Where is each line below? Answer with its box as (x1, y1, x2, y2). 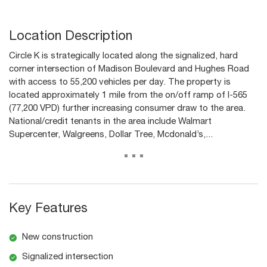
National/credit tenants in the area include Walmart (9, 117, 212, 126)
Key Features (9, 202, 88, 216)
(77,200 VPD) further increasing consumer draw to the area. (9, 104, 246, 113)
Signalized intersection (22, 252, 113, 262)
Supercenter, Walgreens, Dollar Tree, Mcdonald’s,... (9, 130, 213, 139)
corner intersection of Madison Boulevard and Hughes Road (9, 64, 249, 74)
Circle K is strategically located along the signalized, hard (9, 51, 238, 61)
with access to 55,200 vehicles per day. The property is (9, 77, 231, 87)
